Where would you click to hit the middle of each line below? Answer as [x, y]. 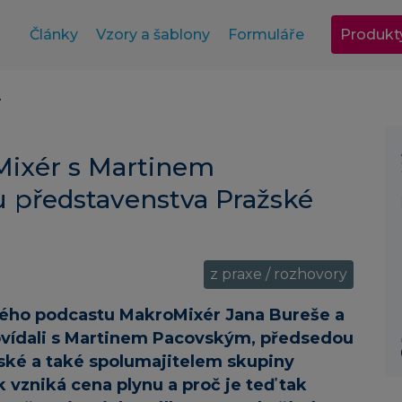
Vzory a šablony [153, 35]
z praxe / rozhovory [279, 275]
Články [53, 35]
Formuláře [266, 35]
